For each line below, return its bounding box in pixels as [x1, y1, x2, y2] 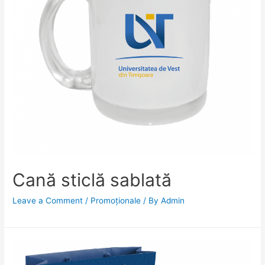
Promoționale [91, 196, 141, 206]
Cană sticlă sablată [12, 169, 172, 191]
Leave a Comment [12, 196, 83, 206]
